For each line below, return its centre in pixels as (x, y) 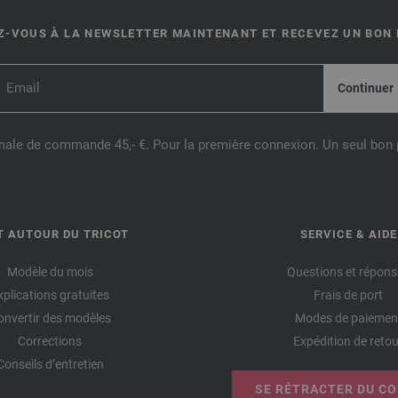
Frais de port (348, 295)
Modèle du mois (50, 271)
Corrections (50, 341)
